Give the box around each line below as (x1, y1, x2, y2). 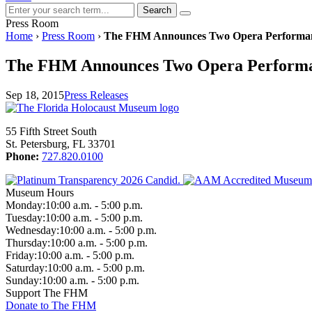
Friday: (6, 249, 37, 261)
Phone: (6, 150, 39, 162)
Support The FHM (6, 286, 88, 299)
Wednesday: (6, 224, 59, 236)
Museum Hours (6, 186, 74, 198)
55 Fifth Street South (6, 125, 97, 137)
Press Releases (64, 88, 128, 101)
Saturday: (6, 261, 47, 274)
